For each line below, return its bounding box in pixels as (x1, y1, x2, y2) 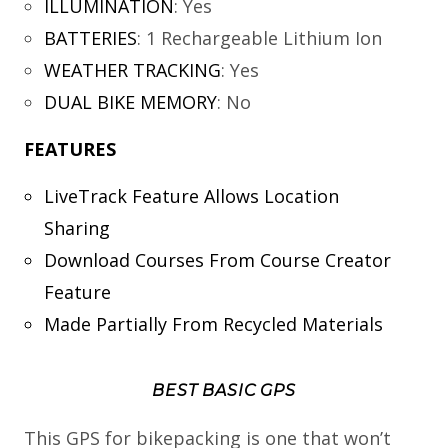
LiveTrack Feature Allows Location (43, 184, 339, 209)
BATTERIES (43, 26, 137, 51)
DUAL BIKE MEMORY (43, 90, 217, 115)
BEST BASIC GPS (152, 381, 296, 401)
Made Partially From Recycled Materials (43, 312, 383, 337)
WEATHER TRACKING (43, 58, 221, 83)
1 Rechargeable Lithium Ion (145, 26, 382, 51)
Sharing (43, 216, 110, 241)
